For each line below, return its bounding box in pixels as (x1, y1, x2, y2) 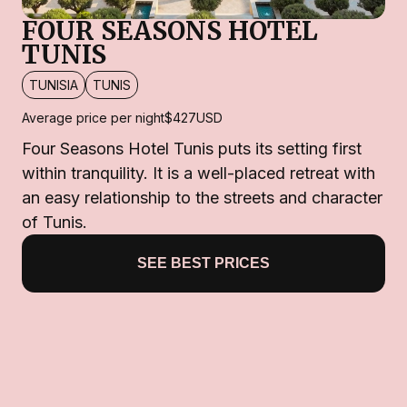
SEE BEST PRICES (137, 255, 270, 272)
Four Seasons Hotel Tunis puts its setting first (22, 139, 362, 159)
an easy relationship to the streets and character (22, 188, 382, 208)
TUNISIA (29, 77, 78, 94)
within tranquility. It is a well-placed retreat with (22, 164, 375, 184)
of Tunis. (22, 213, 87, 233)
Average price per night (22, 110, 164, 126)
